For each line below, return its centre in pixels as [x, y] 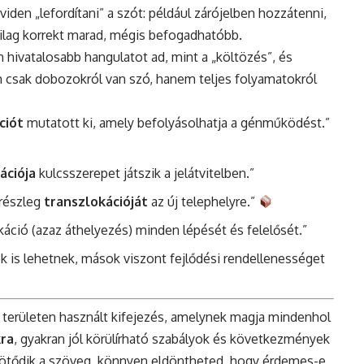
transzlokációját [96, 202]
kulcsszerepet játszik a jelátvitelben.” [145, 173]
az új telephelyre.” [203, 202]
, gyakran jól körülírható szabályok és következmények [172, 339]
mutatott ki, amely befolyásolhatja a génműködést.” [177, 123]
